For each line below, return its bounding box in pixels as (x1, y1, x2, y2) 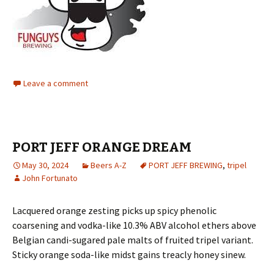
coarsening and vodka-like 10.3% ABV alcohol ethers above (12, 219, 256, 231)
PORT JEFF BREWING (149, 160, 223, 171)
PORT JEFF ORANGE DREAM (12, 139, 191, 155)
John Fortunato (22, 172, 78, 183)
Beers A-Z (91, 160, 127, 171)
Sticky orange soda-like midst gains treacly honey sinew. (12, 248, 246, 261)
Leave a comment (23, 78, 88, 89)
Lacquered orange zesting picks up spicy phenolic (12, 204, 217, 217)
